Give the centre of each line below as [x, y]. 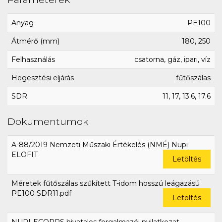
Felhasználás [33, 60]
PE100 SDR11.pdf [41, 194]
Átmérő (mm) [35, 41]
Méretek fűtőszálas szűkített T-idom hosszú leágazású [106, 184]
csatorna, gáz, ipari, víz [172, 60]
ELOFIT [25, 155]
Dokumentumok [48, 122]
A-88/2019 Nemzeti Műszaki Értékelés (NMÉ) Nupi [100, 145]
